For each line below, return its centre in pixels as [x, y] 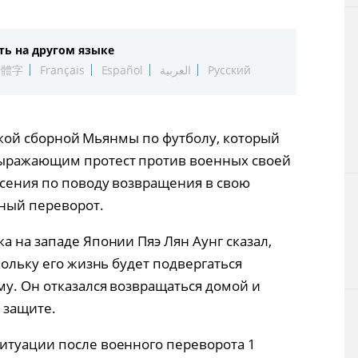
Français [62, 70]
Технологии [225, 21]
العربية [176, 70]
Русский [230, 70]
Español [122, 70]
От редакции [229, 102]
